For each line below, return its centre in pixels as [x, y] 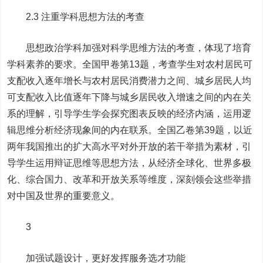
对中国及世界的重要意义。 [64, 196]
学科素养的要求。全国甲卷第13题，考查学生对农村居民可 [130, 64]
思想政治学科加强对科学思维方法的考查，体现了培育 [129, 48]
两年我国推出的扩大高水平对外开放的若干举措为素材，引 [129, 146]
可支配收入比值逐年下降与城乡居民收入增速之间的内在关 [129, 97]
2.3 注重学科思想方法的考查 [76, 17]
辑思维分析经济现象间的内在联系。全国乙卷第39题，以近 [130, 130]
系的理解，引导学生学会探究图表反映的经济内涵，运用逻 [129, 114]
